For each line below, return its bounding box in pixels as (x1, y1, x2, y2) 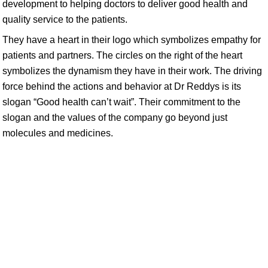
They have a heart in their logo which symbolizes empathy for (2, 35, 261, 45)
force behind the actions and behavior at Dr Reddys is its (2, 81, 241, 92)
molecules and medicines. (2, 128, 113, 138)
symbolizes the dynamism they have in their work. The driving (2, 66, 262, 76)
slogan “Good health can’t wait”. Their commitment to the (2, 97, 240, 107)
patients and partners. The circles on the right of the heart (2, 50, 242, 60)
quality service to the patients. (2, 14, 127, 25)
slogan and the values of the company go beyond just (2, 112, 227, 123)
